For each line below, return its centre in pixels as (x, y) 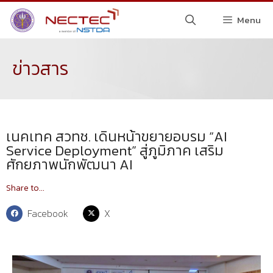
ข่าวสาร (41, 69)
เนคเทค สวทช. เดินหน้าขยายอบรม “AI (117, 136)
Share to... (25, 188)
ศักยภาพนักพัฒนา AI (69, 165)
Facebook (48, 213)
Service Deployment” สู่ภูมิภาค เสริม (115, 151)
